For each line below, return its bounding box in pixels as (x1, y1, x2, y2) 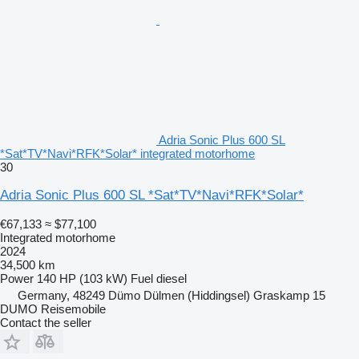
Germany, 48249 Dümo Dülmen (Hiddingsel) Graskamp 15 (18, 288, 325, 303)
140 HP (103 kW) (37, 272, 127, 286)
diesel (156, 272, 187, 286)
